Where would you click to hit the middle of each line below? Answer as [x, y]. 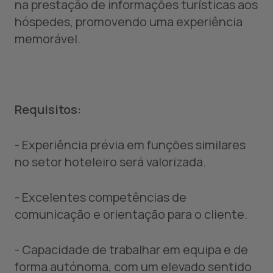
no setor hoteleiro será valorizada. [110, 162]
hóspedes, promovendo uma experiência [129, 22]
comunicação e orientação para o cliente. [131, 214]
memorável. [48, 39]
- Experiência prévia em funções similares [130, 145]
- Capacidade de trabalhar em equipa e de [131, 250]
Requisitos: [48, 109]
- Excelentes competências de [101, 197]
